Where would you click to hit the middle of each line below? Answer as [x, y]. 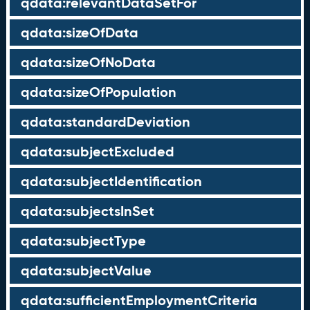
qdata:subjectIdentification [111, 181]
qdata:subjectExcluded [97, 152]
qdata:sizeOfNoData [88, 62]
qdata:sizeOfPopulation [98, 92]
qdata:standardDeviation [105, 122]
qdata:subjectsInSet [87, 211]
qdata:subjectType [83, 241]
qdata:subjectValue [86, 271]
